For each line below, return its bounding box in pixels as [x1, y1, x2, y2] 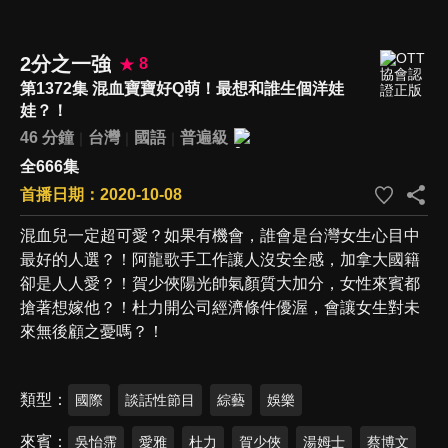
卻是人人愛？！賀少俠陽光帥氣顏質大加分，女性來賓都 [20, 274, 420, 292]
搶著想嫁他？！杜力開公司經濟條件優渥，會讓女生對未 [20, 298, 420, 316]
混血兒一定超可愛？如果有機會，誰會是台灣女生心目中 [20, 226, 420, 244]
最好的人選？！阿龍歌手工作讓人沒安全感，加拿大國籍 [20, 250, 420, 268]
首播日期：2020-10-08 [20, 185, 182, 203]
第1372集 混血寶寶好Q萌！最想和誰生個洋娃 [20, 79, 344, 97]
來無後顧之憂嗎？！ [20, 322, 164, 340]
